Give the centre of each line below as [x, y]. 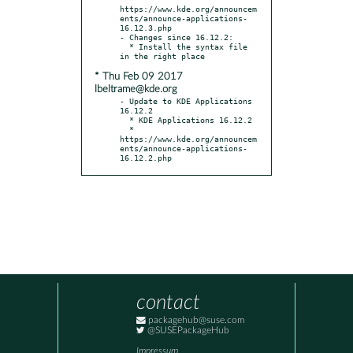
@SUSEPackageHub [187, 331]
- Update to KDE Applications [186, 100]
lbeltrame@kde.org [136, 89]
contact [168, 303]
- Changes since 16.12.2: [176, 37]
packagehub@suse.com [195, 321]
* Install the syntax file [124, 46]
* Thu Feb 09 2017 [139, 76]
